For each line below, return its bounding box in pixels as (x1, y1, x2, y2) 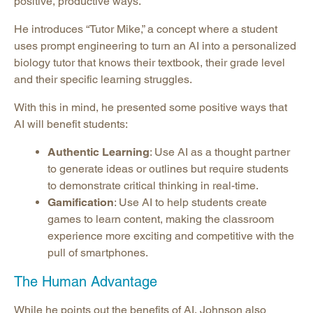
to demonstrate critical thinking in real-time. (48, 179, 259, 193)
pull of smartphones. (48, 246, 148, 260)
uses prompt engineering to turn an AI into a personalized (14, 39, 296, 53)
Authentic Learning (48, 145, 150, 159)
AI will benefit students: (14, 117, 128, 131)
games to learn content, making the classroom (48, 212, 274, 226)
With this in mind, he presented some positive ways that (14, 101, 287, 115)
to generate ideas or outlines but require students (48, 162, 289, 176)
